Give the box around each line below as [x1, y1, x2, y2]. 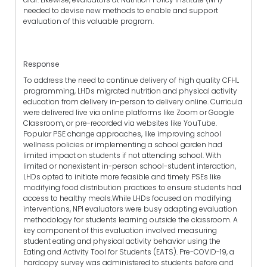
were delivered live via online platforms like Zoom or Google [23, 107, 234, 118]
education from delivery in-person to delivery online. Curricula [23, 97, 243, 107]
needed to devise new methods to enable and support [23, 5, 218, 15]
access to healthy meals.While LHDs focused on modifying [23, 193, 231, 204]
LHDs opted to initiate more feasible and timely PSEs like [23, 172, 221, 182]
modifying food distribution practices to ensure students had [23, 182, 241, 193]
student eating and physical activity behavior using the [23, 236, 221, 247]
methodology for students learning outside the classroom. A [23, 215, 238, 225]
